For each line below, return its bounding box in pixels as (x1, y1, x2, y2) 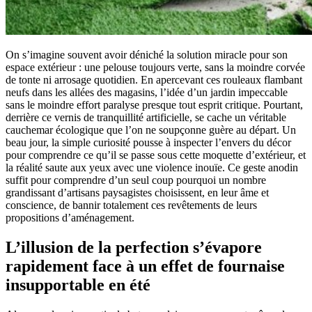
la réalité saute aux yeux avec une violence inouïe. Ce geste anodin (6, 161, 298, 173)
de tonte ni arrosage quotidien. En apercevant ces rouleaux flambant (6, 73, 302, 86)
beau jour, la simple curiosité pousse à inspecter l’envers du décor (6, 136, 291, 148)
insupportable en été (6, 275, 150, 294)
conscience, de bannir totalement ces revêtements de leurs (6, 198, 257, 211)
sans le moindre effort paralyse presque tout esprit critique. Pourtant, (6, 98, 303, 111)
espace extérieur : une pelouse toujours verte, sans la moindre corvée (6, 61, 305, 73)
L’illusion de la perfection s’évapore (6, 237, 262, 256)
